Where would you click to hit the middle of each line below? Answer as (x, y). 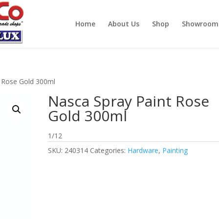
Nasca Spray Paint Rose (129, 101)
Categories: (109, 150)
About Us (123, 24)
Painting (175, 150)
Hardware (143, 150)
